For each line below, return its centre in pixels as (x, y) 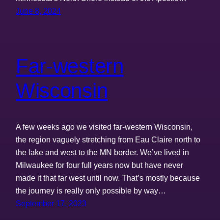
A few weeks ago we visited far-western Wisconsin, (104, 126)
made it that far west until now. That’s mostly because (108, 178)
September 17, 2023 (51, 203)
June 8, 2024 (38, 11)
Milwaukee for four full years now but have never (99, 165)
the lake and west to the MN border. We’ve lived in (102, 152)
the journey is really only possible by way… (91, 190)
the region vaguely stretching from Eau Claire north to (108, 139)
